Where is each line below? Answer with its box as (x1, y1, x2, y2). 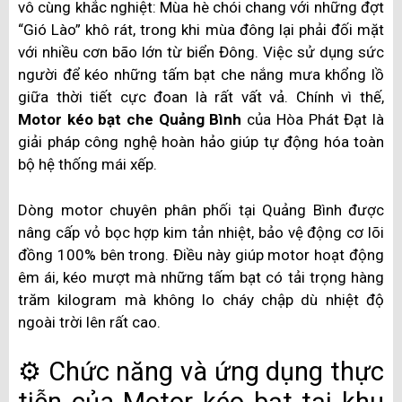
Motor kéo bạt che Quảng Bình (18, 110, 242, 129)
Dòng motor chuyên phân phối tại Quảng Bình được (18, 200, 384, 219)
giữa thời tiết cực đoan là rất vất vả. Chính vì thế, (18, 88, 384, 107)
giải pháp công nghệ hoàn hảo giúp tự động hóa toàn (18, 133, 384, 152)
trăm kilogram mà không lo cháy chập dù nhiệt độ (18, 290, 384, 309)
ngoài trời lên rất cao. (18, 312, 161, 331)
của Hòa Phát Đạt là (241, 110, 384, 129)
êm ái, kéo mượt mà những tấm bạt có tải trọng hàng (18, 267, 384, 286)
